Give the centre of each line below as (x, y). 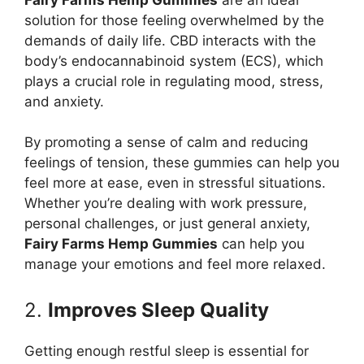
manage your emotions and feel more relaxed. (175, 264)
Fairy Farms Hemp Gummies (121, 244)
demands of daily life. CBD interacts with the (170, 40)
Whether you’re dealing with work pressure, (166, 204)
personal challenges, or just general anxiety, (167, 224)
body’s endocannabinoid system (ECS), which (174, 61)
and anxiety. (64, 101)
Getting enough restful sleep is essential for (167, 351)
